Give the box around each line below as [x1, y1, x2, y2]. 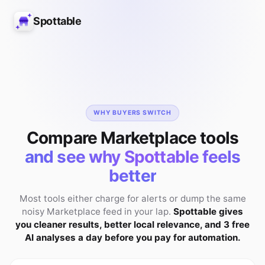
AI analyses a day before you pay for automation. [24, 231, 241, 243]
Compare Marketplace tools [27, 127, 238, 148]
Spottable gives [173, 205, 243, 217]
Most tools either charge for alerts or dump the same [19, 192, 246, 204]
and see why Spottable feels [24, 146, 241, 167]
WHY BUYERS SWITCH [93, 109, 172, 117]
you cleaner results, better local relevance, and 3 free [15, 218, 250, 230]
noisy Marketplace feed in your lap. [22, 205, 173, 217]
